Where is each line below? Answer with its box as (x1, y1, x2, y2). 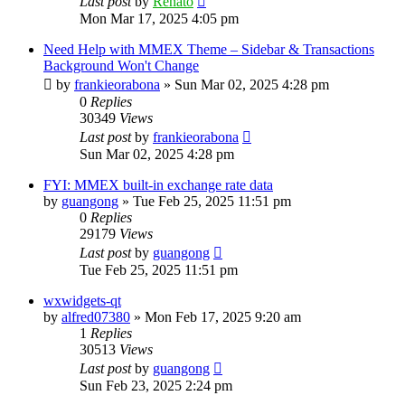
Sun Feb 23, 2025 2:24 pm (80, 377, 232, 393)
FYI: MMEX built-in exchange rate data (43, 176, 273, 193)
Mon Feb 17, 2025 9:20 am (145, 308, 301, 325)
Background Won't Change (43, 57, 199, 73)
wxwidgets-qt (43, 292, 121, 308)
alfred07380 (61, 308, 130, 325)
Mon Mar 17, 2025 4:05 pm (80, 10, 239, 26)
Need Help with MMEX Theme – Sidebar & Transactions (43, 41, 374, 57)
